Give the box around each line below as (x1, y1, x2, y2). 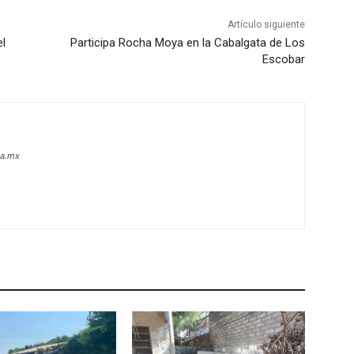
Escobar (262, 52, 305, 67)
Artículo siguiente (227, 19, 305, 31)
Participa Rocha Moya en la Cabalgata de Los (70, 36, 305, 51)
